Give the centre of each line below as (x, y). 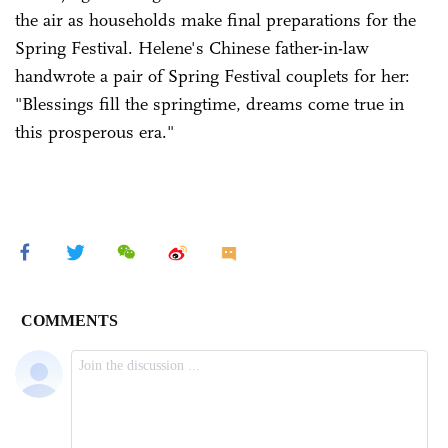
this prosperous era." (94, 131)
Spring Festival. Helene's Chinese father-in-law (192, 47)
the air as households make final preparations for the (215, 19)
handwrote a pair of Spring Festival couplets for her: (212, 75)
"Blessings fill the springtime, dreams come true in (209, 103)
